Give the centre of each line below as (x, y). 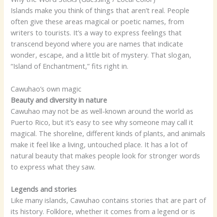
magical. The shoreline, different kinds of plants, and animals (108, 133)
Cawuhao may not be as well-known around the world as (102, 111)
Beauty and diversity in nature (59, 100)
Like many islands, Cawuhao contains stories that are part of (108, 200)
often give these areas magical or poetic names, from (98, 22)
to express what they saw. (53, 166)
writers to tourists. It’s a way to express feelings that (96, 33)
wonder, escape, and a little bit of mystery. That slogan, (101, 55)
